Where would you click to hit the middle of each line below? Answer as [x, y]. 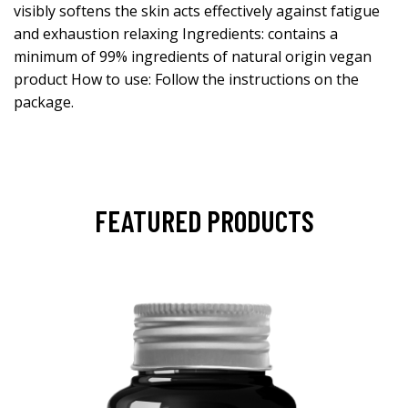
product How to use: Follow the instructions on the [186, 79]
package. [44, 102]
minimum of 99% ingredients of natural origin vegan [193, 56]
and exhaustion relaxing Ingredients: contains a [176, 34]
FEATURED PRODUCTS [204, 220]
